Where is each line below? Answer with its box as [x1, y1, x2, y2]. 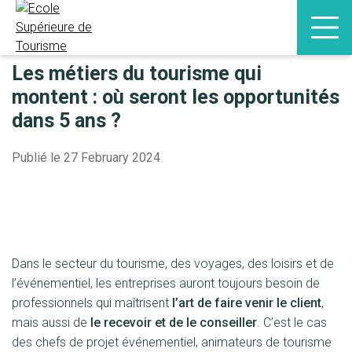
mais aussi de [12, 315, 90, 330]
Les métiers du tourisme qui [12, 62, 262, 85]
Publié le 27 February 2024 [12, 150, 160, 165]
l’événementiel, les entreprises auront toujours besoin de [12, 276, 320, 291]
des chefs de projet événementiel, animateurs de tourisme [12, 335, 332, 350]
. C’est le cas [257, 315, 327, 330]
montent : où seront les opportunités [12, 86, 339, 108]
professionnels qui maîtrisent [12, 295, 172, 310]
